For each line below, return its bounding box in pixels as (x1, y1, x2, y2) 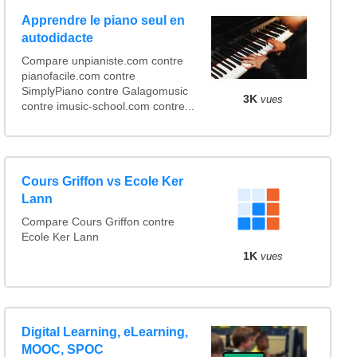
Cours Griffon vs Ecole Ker (21, 175, 183, 189)
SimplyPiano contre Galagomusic (21, 84, 188, 97)
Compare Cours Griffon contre (21, 216, 175, 229)
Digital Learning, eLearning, (21, 325, 188, 339)
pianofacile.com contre (21, 69, 135, 82)
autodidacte (21, 30, 93, 45)
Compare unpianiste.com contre (21, 54, 183, 67)
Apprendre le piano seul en (21, 13, 185, 27)
